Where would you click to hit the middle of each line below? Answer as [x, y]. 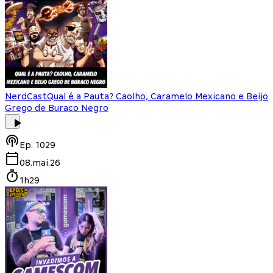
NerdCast [26, 96]
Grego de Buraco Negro [57, 108]
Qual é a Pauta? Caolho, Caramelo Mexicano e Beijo [158, 96]
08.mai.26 [40, 162]
